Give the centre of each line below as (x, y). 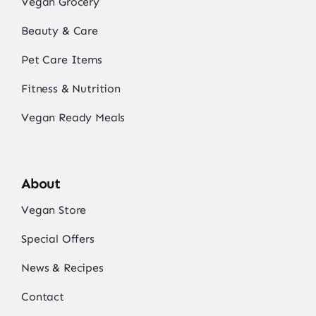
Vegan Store (54, 210)
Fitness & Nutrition (71, 89)
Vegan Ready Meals (73, 118)
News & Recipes (62, 268)
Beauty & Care (59, 31)
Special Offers (57, 239)
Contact (42, 297)
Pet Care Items (61, 60)
